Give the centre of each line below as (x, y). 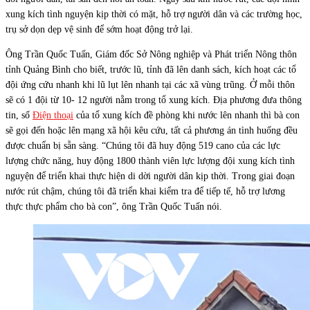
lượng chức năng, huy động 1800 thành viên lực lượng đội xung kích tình (150, 161)
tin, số (19, 115)
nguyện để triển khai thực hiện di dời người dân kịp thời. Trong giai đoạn (150, 176)
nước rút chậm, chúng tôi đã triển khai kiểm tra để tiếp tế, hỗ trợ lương (145, 191)
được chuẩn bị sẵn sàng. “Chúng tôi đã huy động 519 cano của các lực (143, 145)
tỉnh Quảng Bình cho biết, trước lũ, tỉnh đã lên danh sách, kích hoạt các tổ (151, 69)
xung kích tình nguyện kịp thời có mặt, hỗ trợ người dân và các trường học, (154, 14)
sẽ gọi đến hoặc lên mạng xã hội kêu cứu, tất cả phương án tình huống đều (152, 130)
